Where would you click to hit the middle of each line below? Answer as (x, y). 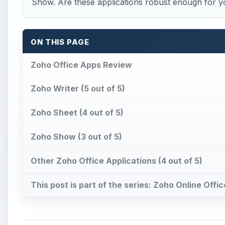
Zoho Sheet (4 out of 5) (77, 113)
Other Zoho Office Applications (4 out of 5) (117, 160)
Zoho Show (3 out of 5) (76, 137)
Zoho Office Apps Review (81, 65)
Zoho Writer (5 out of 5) (78, 89)
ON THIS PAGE (60, 42)
